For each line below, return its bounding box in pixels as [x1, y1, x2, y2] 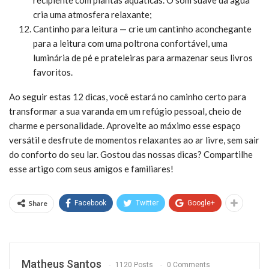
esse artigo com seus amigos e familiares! [9, 163, 174, 174]
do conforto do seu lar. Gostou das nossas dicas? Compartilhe [9, 148, 253, 160]
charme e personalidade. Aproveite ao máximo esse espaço [9, 119, 241, 131]
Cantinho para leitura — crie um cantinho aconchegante [33, 23, 252, 34]
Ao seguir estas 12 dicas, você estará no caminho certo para [9, 91, 246, 102]
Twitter [136, 198, 159, 207]
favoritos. [33, 66, 73, 77]
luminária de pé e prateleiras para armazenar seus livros [33, 52, 253, 63]
